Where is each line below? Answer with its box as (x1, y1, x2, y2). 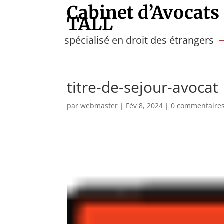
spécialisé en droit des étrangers (64, 33, 214, 47)
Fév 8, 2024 (126, 101, 163, 110)
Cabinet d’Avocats (67, 2, 220, 24)
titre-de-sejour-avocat (67, 77, 219, 97)
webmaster (80, 101, 118, 110)
